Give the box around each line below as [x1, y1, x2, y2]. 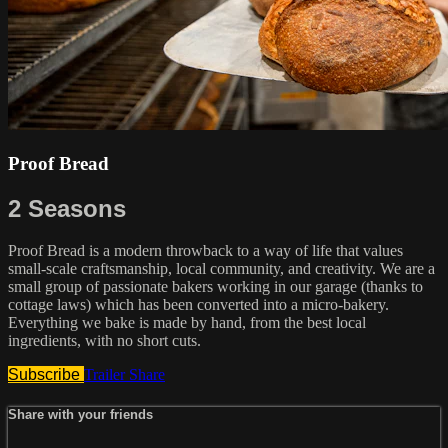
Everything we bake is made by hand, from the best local [8, 314, 366, 332]
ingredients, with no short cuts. [8, 332, 201, 350]
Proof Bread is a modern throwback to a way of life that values [8, 242, 403, 260]
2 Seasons [8, 194, 126, 222]
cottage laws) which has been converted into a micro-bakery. [8, 296, 389, 314]
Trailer [84, 366, 129, 384]
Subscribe [8, 366, 84, 384]
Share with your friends [8, 406, 153, 422]
